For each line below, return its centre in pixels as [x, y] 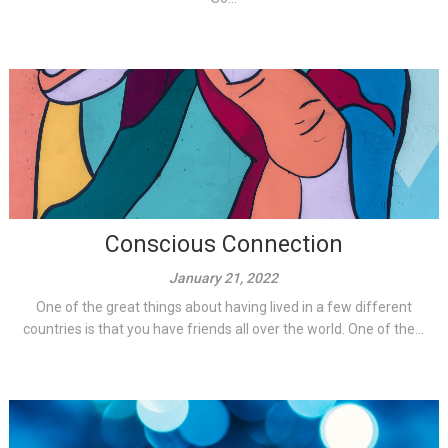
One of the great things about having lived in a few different [223, 306]
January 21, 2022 [224, 277]
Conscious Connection [223, 244]
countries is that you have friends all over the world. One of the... [224, 328]
